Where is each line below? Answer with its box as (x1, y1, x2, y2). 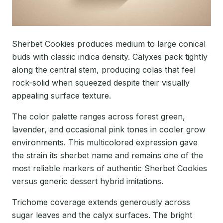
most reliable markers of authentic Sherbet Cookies (12, 163, 207, 174)
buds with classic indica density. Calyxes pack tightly (12, 52, 208, 62)
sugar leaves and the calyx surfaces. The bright (12, 210, 192, 221)
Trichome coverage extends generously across (12, 197, 190, 208)
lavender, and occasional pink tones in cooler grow (12, 124, 206, 135)
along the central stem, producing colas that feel (12, 65, 196, 75)
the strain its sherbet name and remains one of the (12, 150, 203, 161)
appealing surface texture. (12, 91, 111, 101)
